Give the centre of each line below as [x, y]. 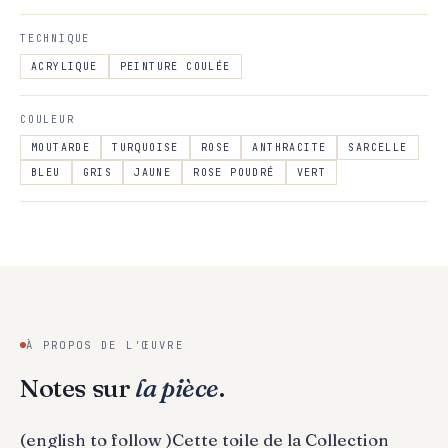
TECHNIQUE [55, 39]
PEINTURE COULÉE [175, 67]
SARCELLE [378, 148]
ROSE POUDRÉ [234, 173]
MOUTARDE [61, 148]
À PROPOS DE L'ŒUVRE [105, 344]
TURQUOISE [145, 148]
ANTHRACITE [289, 148]
